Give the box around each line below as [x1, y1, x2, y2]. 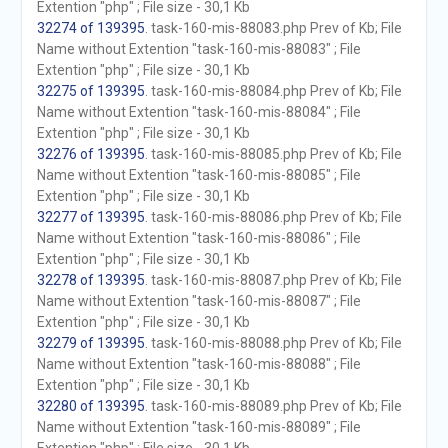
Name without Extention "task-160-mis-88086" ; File [36, 230, 361, 246]
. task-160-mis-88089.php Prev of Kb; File [144, 398, 402, 414]
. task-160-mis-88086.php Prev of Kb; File [144, 209, 402, 225]
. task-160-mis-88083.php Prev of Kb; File [144, 20, 402, 36]
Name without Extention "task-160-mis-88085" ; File [36, 167, 361, 183]
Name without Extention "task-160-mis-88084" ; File [36, 104, 361, 120]
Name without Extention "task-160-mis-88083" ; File [36, 41, 361, 57]
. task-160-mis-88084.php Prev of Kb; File [144, 83, 402, 99]
